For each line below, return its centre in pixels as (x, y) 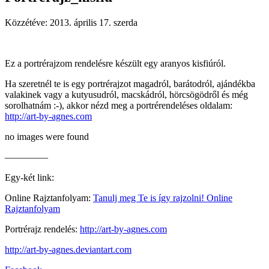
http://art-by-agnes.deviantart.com (68, 249)
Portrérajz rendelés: (42, 229)
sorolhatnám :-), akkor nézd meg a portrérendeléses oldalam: (119, 105)
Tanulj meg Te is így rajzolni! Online (163, 198)
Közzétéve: (26, 22)
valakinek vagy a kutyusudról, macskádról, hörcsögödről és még (126, 94)
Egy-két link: (29, 177)
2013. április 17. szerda (94, 22)
